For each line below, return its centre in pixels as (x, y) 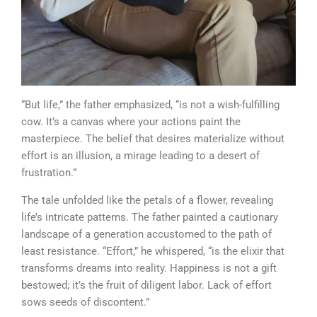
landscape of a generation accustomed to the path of (146, 234)
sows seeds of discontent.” (85, 302)
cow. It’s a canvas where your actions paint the (131, 122)
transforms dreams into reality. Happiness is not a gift (149, 268)
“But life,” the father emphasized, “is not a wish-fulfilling (150, 105)
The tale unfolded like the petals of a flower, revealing (147, 200)
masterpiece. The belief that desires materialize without (153, 139)
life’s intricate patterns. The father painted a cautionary (150, 217)
